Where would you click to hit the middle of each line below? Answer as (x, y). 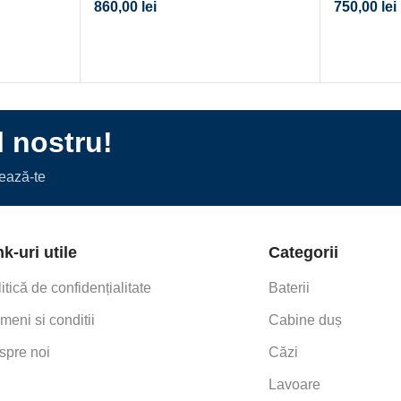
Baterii (290, 287)
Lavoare (295, 384)
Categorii (304, 252)
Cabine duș (306, 320)
